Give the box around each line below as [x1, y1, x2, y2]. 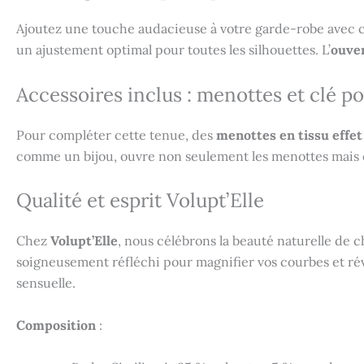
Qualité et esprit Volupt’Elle [16, 188, 264, 214]
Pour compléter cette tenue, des [16, 126, 216, 143]
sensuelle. [16, 275, 76, 292]
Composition [16, 316, 96, 333]
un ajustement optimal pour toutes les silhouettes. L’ [16, 41, 331, 58]
